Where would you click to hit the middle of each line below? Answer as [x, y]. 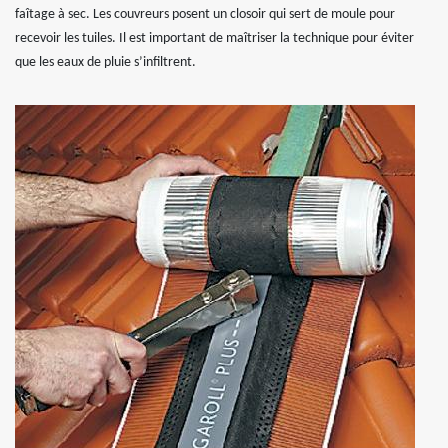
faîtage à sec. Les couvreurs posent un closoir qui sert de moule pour [205, 14]
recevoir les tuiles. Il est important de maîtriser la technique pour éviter [214, 38]
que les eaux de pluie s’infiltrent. [105, 62]
